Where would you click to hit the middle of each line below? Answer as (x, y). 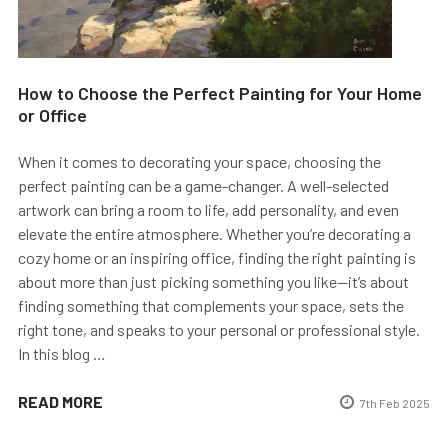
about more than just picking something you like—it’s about (213, 281)
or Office (52, 114)
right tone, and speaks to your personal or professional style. (219, 329)
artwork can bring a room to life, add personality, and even (208, 209)
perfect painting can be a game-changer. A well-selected (203, 185)
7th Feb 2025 (395, 402)
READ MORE (60, 401)
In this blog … (62, 353)
